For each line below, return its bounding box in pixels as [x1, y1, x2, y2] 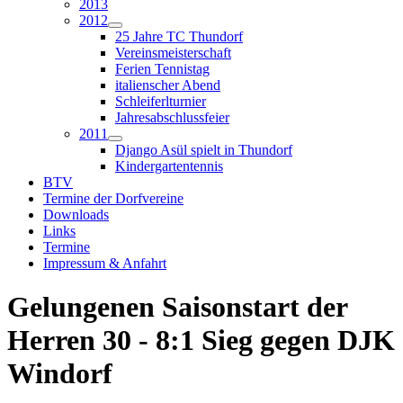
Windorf [7, 357, 112, 390]
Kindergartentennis [115, 158, 223, 174]
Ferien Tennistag [115, 61, 210, 76]
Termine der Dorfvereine [43, 191, 184, 206]
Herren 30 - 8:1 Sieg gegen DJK [7, 324, 395, 357]
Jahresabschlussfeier [115, 110, 229, 125]
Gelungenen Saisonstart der [7, 291, 347, 324]
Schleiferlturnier [115, 94, 206, 109]
